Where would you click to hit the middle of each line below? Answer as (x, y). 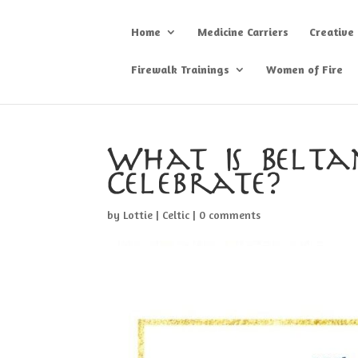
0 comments (230, 215)
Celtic (176, 215)
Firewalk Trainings (181, 69)
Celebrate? (194, 185)
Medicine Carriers (243, 32)
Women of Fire (305, 69)
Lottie (138, 215)
